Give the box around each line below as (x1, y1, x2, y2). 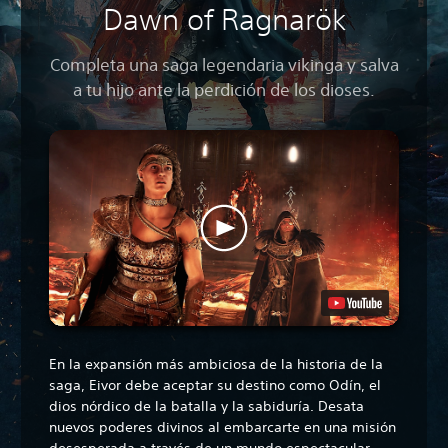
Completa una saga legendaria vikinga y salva (49, 53, 399, 75)
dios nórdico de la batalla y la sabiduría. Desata (49, 397, 364, 416)
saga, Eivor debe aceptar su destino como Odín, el (49, 376, 381, 395)
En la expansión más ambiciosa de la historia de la (49, 355, 383, 374)
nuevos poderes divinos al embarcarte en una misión (49, 418, 396, 437)
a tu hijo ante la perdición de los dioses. (73, 78, 375, 100)
